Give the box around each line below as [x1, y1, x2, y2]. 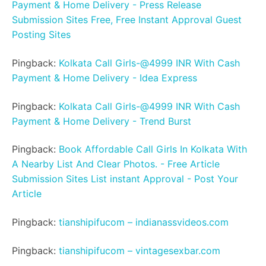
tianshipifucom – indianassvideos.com [59, 216, 229, 228]
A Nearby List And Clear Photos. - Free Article [12, 158, 220, 170]
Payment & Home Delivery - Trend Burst [12, 115, 191, 127]
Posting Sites [12, 28, 71, 41]
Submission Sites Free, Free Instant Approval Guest [12, 14, 242, 26]
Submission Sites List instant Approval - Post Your [12, 173, 238, 185]
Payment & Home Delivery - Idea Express [12, 72, 197, 84]
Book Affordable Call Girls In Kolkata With [59, 143, 247, 156]
